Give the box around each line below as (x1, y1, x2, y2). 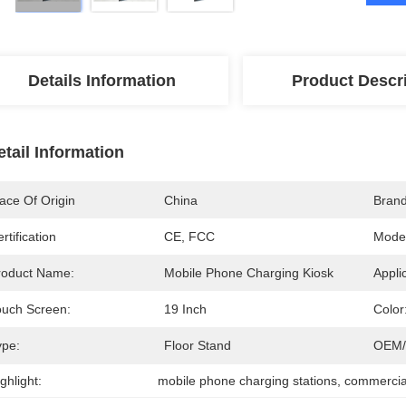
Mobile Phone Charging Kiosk (164, 266, 333, 280)
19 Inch (164, 302, 207, 316)
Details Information (27, 72, 176, 90)
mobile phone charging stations (158, 373, 338, 388)
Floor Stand (164, 338, 231, 353)
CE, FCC (164, 229, 215, 244)
